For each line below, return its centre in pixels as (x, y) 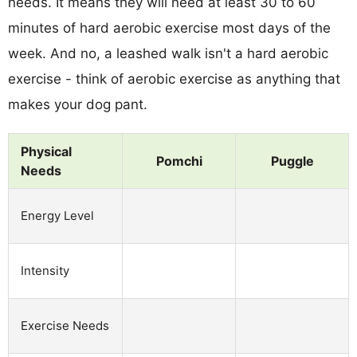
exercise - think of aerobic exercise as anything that (174, 78)
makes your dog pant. (78, 104)
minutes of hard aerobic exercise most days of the (169, 27)
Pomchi (179, 161)
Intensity (45, 270)
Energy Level (57, 215)
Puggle (292, 161)
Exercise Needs (65, 325)
